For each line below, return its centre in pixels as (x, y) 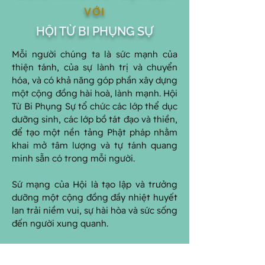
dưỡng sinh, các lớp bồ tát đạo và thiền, (95, 119)
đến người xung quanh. (60, 223)
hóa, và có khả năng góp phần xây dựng (95, 80)
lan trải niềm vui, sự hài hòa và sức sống (95, 210)
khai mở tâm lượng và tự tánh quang (95, 145)
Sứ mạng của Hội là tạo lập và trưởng (95, 184)
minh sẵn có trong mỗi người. (73, 158)
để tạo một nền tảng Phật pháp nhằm (95, 132)
